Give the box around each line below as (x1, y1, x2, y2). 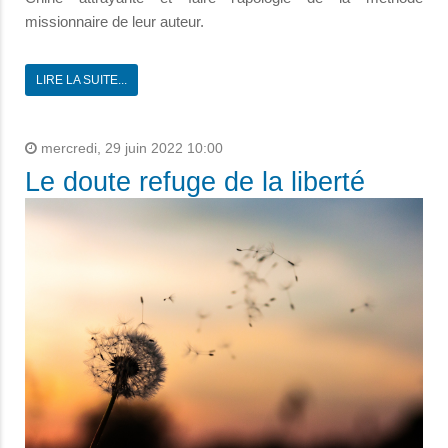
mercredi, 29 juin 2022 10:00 (37, 141, 223, 157)
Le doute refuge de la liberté (25, 167, 365, 198)
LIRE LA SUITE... (36, 73, 127, 88)
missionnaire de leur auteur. (25, 13, 204, 31)
